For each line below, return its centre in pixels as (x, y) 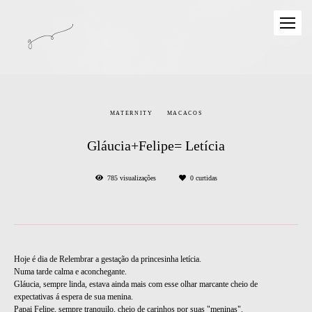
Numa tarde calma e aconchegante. (70, 272)
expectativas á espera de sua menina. (73, 297)
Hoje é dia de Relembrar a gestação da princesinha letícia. (108, 259)
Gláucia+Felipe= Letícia (156, 146)
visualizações (138, 178)
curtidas (205, 178)
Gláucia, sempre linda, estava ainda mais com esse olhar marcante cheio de (136, 284)
